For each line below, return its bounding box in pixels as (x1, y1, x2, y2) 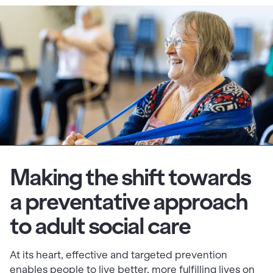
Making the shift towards (10, 165, 250, 191)
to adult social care (10, 213, 190, 239)
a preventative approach (10, 189, 247, 215)
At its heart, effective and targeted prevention (10, 249, 227, 261)
